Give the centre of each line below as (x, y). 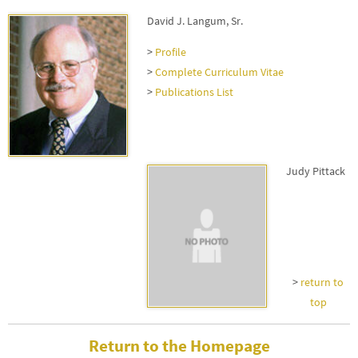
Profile (171, 52)
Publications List (194, 92)
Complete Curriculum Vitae (219, 72)
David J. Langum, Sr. (195, 21)
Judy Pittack (316, 171)
